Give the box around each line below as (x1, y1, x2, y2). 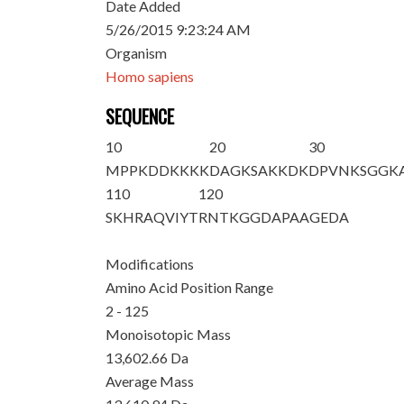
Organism (106, 44, 168, 61)
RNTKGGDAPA (198, 208, 300, 225)
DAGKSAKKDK (209, 161, 309, 179)
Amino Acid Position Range (106, 279, 274, 296)
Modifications (106, 255, 195, 272)
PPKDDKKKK (120, 161, 210, 179)
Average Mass (106, 372, 195, 390)
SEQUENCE (106, 103, 175, 130)
